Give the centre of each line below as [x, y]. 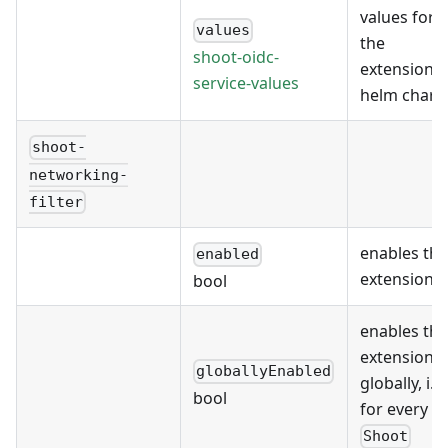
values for [397, 17]
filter [56, 202]
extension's [403, 69]
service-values [246, 82]
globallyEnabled [264, 371]
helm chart [401, 95]
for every [394, 409]
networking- [78, 174]
